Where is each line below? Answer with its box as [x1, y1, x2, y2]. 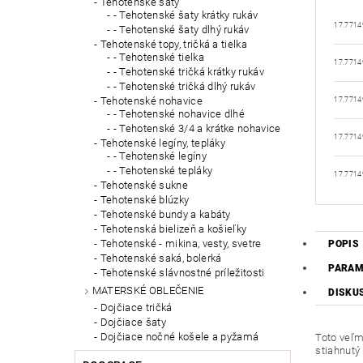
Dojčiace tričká [100, 301, 173, 314]
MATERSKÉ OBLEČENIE [92, 284, 204, 297]
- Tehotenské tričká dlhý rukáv [113, 80, 256, 93]
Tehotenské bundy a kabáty [100, 208, 231, 221]
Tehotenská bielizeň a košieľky [100, 223, 247, 236]
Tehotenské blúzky [100, 194, 190, 207]
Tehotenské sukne [100, 179, 188, 192]
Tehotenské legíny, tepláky [100, 137, 226, 150]
